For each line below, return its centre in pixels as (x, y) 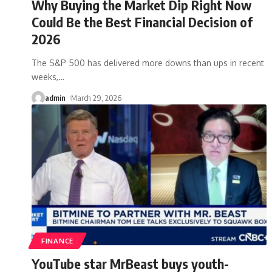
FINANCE (57, 240)
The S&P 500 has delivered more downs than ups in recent (148, 63)
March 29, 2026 (96, 97)
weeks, (45, 76)
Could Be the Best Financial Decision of (142, 22)
